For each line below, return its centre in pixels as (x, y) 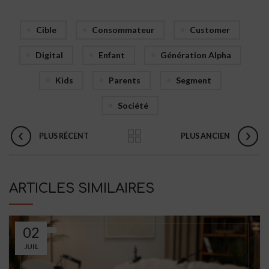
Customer (210, 30)
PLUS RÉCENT (64, 136)
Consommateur (123, 30)
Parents (124, 80)
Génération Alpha (195, 55)
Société (133, 106)
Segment (193, 80)
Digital (49, 55)
